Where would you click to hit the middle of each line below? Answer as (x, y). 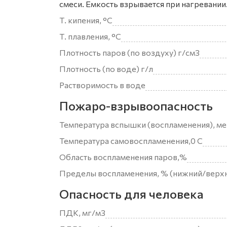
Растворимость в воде (102, 85)
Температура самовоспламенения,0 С (131, 141)
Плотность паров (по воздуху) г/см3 (129, 52)
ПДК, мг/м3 (82, 213)
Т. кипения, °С (86, 20)
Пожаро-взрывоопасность (136, 106)
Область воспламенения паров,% (123, 157)
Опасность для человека (131, 194)
